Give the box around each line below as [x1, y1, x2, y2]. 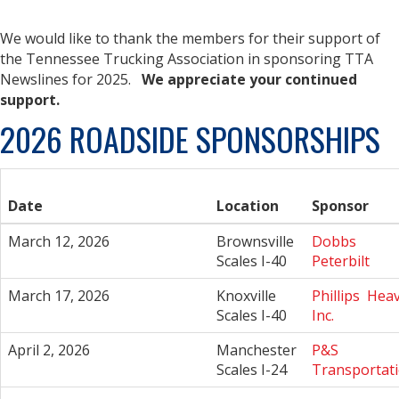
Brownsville [216, 232, 297, 251]
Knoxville [216, 286, 276, 305]
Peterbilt [312, 251, 370, 271]
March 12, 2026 [8, 232, 110, 251]
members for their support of [182, 28, 380, 48]
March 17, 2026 [8, 286, 184, 305]
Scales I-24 [216, 360, 287, 379]
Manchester [216, 340, 297, 360]
